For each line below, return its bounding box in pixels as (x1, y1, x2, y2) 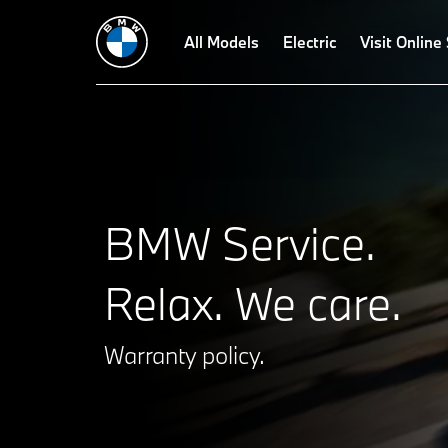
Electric (283, 32, 336, 52)
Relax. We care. (104, 274, 402, 333)
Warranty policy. (104, 339, 265, 371)
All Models (184, 32, 259, 52)
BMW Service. (104, 214, 376, 273)
